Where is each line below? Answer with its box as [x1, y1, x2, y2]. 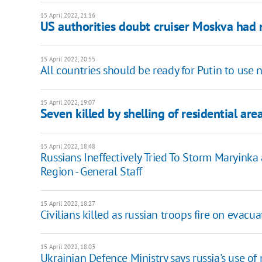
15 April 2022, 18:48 [40, 142, 95, 150]
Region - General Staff [40, 163, 142, 179]
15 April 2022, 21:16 [40, 11, 95, 19]
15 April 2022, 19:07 [40, 98, 95, 106]
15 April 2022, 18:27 [40, 199, 95, 208]
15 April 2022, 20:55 [40, 54, 95, 63]
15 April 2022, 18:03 [40, 242, 95, 251]
